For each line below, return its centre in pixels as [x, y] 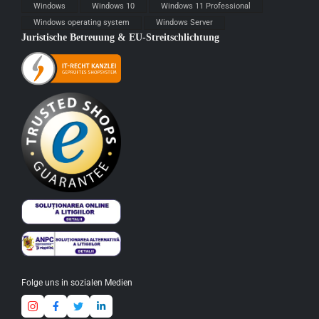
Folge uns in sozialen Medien [77, 283]
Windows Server [184, 23]
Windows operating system [82, 23]
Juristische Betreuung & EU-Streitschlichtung [120, 37]
